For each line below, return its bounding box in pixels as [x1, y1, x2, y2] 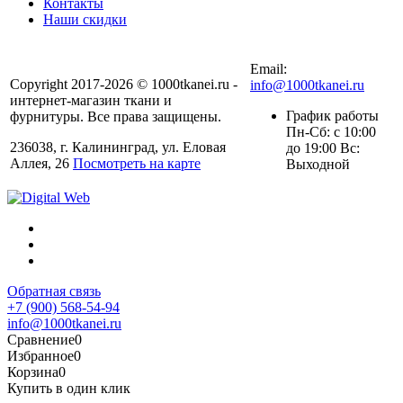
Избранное [7, 348, 74, 364]
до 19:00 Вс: [286, 140, 360, 157]
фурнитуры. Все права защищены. [10, 109, 221, 125]
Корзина [7, 364, 58, 381]
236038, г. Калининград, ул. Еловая [10, 139, 226, 156]
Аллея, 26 [10, 156, 73, 172]
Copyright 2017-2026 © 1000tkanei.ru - [10, 76, 237, 93]
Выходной [286, 157, 350, 173]
